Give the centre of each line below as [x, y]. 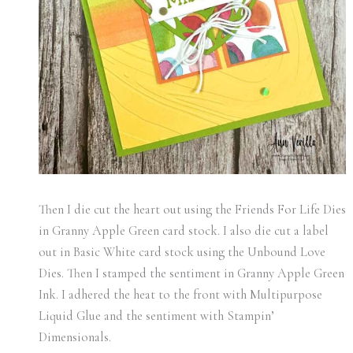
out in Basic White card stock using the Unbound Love [182, 253]
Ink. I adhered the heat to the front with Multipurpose [180, 295]
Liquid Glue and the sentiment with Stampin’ [156, 316]
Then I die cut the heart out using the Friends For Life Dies [192, 210]
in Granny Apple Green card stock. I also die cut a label [183, 231]
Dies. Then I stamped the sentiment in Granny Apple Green [191, 274]
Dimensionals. [74, 338]
